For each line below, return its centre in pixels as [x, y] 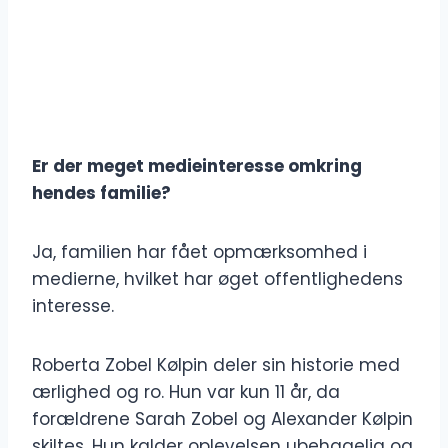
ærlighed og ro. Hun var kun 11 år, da [186, 392]
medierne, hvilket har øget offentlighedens [217, 279]
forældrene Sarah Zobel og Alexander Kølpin [222, 419]
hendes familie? [101, 193]
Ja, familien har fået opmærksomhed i [199, 252]
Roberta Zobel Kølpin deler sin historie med [216, 365]
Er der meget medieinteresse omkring [197, 166]
